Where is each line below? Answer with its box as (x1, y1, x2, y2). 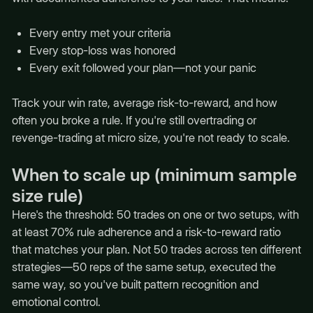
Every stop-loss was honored (29, 43, 175, 58)
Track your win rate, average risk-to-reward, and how (11, 96, 277, 110)
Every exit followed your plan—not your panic (29, 61, 256, 75)
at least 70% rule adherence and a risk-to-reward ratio (11, 225, 281, 240)
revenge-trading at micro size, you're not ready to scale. (11, 131, 290, 145)
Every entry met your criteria (29, 26, 171, 41)
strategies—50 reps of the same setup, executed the (11, 260, 276, 275)
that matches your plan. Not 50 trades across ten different (11, 242, 301, 257)
